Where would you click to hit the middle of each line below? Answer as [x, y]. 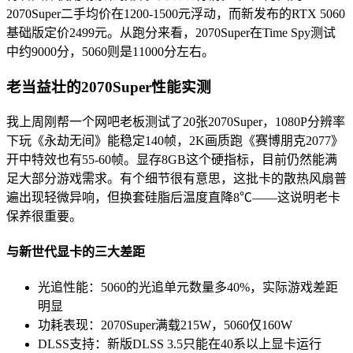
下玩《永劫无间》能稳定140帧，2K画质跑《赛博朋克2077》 [175, 140]
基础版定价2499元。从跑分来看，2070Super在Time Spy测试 [171, 33]
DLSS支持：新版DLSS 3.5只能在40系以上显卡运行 [180, 344]
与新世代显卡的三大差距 [76, 252]
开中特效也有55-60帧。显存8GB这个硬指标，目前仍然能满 [172, 159]
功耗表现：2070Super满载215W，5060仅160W [165, 325]
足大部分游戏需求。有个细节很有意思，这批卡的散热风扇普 [176, 178]
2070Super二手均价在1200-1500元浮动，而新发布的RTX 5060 [176, 14]
